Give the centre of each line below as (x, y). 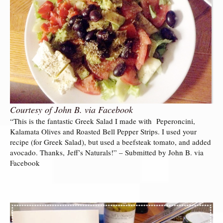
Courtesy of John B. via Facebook (71, 109)
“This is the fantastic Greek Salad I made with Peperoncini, (103, 121)
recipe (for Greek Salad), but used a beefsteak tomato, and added (111, 142)
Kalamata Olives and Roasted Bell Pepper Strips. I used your (103, 131)
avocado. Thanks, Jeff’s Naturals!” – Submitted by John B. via (107, 152)
